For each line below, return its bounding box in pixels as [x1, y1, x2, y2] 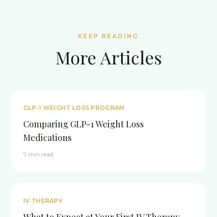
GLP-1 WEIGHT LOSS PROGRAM [23, 104, 125, 111]
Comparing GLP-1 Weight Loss [23, 118, 144, 130]
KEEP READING [78, 32, 139, 40]
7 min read [23, 151, 53, 158]
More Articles [55, 46, 162, 69]
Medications [23, 132, 72, 143]
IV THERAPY [23, 197, 62, 204]
